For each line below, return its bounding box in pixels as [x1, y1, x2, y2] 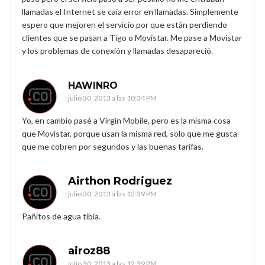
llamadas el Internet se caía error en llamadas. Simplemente [22, 6, 238, 17]
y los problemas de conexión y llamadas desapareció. [22, 45, 213, 56]
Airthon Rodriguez [68, 174, 172, 188]
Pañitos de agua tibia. [22, 211, 101, 221]
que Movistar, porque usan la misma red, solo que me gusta [22, 128, 237, 138]
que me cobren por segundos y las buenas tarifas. [22, 141, 203, 151]
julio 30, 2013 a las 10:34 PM [68, 93, 157, 102]
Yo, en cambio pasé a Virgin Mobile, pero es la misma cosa [22, 115, 231, 125]
